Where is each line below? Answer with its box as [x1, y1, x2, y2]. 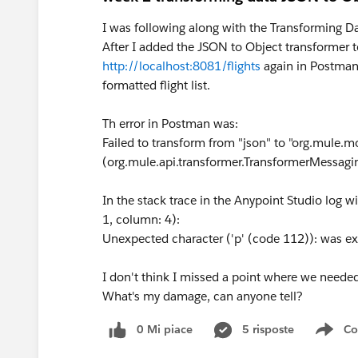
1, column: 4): [102, 212, 180, 227]
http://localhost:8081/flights [102, 58, 261, 74]
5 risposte [242, 322, 294, 336]
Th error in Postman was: [102, 116, 238, 131]
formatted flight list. [102, 78, 210, 93]
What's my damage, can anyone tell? [102, 288, 303, 304]
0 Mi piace [137, 322, 193, 336]
